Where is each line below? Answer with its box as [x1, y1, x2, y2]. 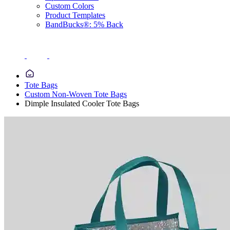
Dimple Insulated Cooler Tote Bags [25, 99, 139, 108]
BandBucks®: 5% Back [45, 20, 123, 29]
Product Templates [45, 11, 105, 20]
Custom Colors [45, 2, 94, 10]
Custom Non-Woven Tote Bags [25, 90, 127, 99]
